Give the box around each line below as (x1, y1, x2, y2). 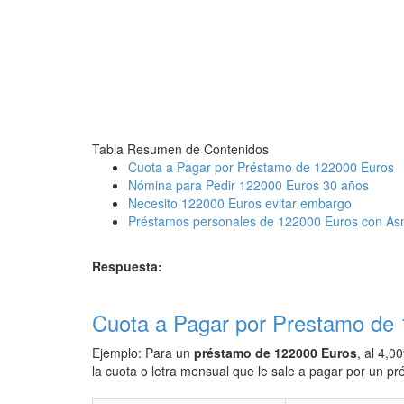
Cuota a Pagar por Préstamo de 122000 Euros (128, 158, 394, 176)
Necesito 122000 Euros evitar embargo (128, 194, 352, 212)
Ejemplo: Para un (92, 344, 194, 362)
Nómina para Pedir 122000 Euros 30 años (128, 176, 369, 194)
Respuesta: (92, 257, 162, 275)
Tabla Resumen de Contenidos (92, 140, 269, 158)
